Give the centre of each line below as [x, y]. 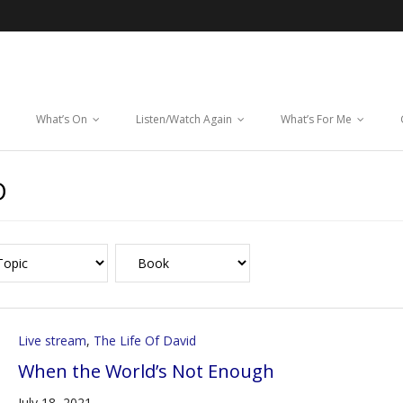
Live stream [53, 340]
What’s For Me [316, 119]
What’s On [62, 119]
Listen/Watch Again [184, 119]
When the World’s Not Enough [147, 371]
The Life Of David [145, 340]
